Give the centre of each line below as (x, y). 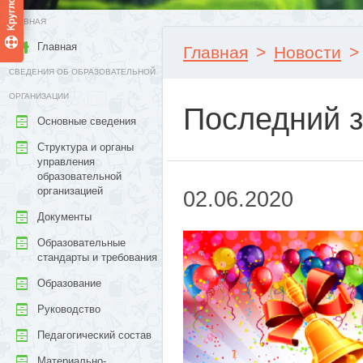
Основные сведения (87, 121)
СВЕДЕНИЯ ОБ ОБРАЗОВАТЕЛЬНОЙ (82, 72)
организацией (70, 191)
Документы (64, 217)
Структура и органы (85, 147)
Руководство (69, 309)
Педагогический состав (94, 335)
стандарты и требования (97, 257)
